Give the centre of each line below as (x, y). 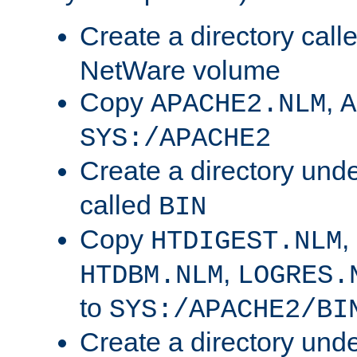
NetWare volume (180, 71)
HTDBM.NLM (151, 276)
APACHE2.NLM (238, 105)
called (119, 205)
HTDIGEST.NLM (246, 242)
